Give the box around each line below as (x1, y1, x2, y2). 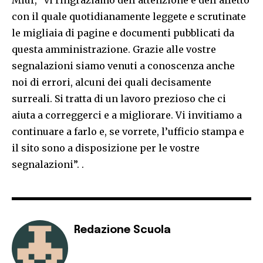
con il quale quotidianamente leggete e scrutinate (12, 11, 246, 23)
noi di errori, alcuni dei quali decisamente (12, 76, 211, 89)
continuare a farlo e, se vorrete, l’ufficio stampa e (12, 126, 244, 138)
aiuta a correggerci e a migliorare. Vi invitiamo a (12, 109, 242, 122)
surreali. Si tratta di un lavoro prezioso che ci (12, 93, 226, 105)
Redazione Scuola (74, 225, 171, 236)
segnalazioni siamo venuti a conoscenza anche (12, 60, 235, 72)
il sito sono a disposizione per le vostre (12, 142, 200, 154)
